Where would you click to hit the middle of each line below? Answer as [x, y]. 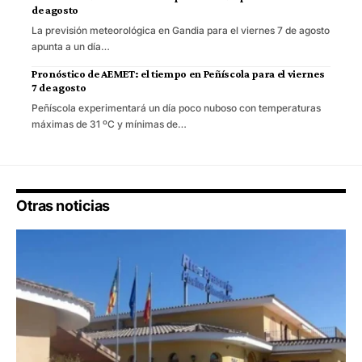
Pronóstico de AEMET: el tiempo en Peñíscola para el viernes [178, 74]
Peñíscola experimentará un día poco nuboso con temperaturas [176, 108]
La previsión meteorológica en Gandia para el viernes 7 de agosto [181, 31]
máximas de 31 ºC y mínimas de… [109, 124]
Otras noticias [63, 206]
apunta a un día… [71, 47]
